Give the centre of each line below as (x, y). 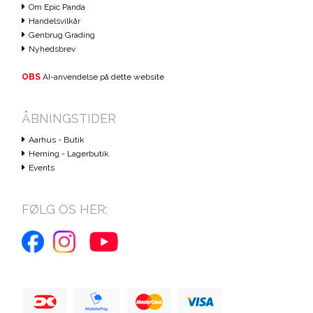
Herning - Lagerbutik (69, 154)
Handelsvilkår (55, 21)
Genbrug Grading (62, 35)
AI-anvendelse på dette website (103, 77)
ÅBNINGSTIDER (69, 119)
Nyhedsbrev (52, 49)
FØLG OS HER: (65, 210)
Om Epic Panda (57, 7)
